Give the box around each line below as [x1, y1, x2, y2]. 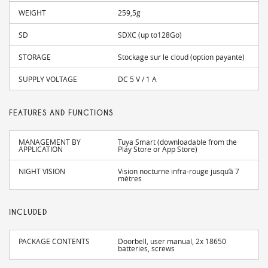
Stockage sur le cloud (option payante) [118, 52, 245, 62]
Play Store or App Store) [118, 144, 198, 154]
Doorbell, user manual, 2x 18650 [118, 236, 227, 246]
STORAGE [19, 52, 51, 62]
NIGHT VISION [19, 166, 65, 176]
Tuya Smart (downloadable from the [118, 137, 237, 147]
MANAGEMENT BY [19, 137, 81, 147]
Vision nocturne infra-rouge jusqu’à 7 [118, 166, 240, 176]
